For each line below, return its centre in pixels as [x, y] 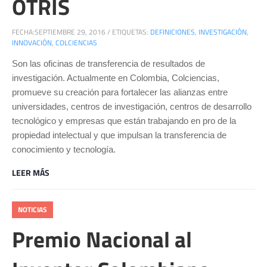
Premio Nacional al [102, 239]
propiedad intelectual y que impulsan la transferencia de [119, 135]
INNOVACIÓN [32, 42]
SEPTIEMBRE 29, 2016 [70, 32]
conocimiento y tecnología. [64, 149]
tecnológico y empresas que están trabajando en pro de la [124, 120]
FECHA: [23, 32]
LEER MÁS [31, 172]
